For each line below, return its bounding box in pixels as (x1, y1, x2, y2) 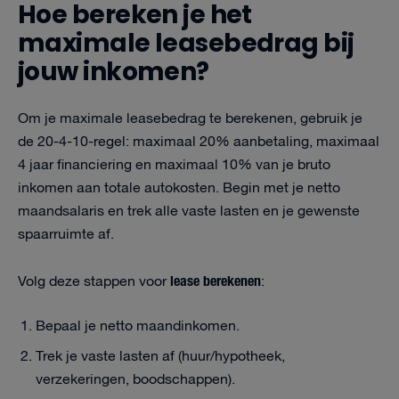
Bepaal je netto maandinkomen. (36, 315, 240, 338)
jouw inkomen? (18, 54, 209, 89)
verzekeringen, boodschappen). (36, 369, 235, 391)
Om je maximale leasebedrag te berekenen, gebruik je (18, 108, 362, 130)
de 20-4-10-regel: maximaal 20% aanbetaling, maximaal (18, 131, 379, 153)
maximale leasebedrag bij (18, 26, 354, 61)
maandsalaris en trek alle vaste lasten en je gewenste (18, 200, 360, 223)
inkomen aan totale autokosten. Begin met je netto (18, 177, 340, 199)
